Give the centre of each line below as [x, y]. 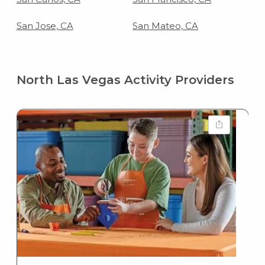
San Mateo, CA [165, 25]
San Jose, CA [45, 25]
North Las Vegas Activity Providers [125, 80]
